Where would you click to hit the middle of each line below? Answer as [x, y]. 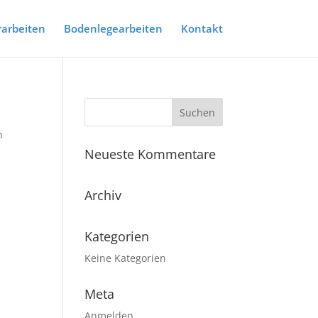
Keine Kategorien [126, 258]
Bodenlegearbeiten [113, 28]
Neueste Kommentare [150, 154]
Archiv [103, 195]
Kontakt [202, 28]
